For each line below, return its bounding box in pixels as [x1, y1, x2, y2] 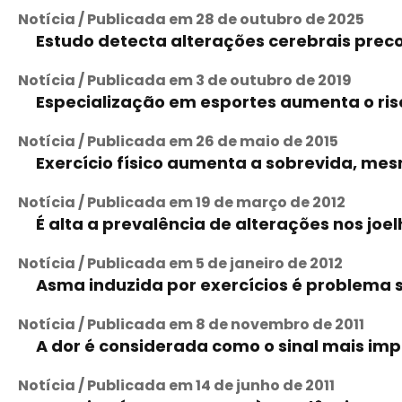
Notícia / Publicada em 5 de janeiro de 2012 [18, 253, 343, 274]
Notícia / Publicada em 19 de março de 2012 [18, 192, 345, 213]
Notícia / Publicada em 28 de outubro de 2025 [18, 9, 364, 30]
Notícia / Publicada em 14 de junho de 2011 [18, 375, 335, 396]
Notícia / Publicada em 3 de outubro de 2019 [18, 70, 352, 91]
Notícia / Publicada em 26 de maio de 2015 [18, 131, 338, 152]
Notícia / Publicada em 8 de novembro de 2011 [18, 314, 364, 335]
